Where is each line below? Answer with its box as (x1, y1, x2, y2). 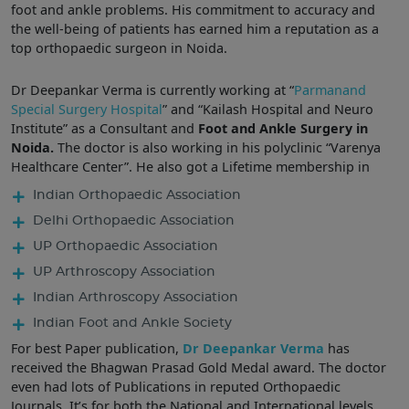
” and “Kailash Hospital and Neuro (163, 100, 373, 119)
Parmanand (294, 81, 366, 100)
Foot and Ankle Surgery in (198, 120, 368, 138)
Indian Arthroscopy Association (33, 289, 238, 304)
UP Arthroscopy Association (33, 264, 215, 278)
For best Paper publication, (11, 339, 183, 357)
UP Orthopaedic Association (33, 238, 218, 253)
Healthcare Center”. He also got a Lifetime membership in (11, 158, 370, 176)
